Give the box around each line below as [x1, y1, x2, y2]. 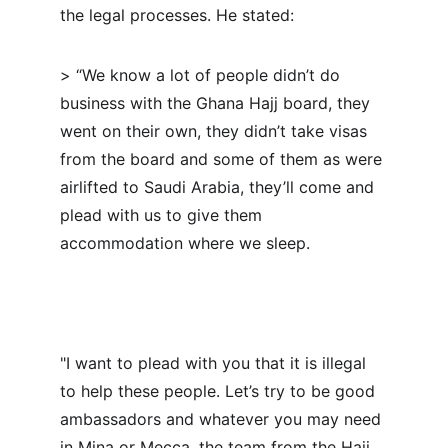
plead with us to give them [60, 205, 267, 225]
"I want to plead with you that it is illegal [60, 353, 371, 373]
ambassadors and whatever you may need [60, 409, 386, 429]
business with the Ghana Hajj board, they [60, 93, 375, 113]
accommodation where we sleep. [60, 233, 310, 253]
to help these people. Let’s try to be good [60, 381, 380, 401]
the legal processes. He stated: [60, 5, 294, 25]
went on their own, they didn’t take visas [60, 121, 372, 141]
